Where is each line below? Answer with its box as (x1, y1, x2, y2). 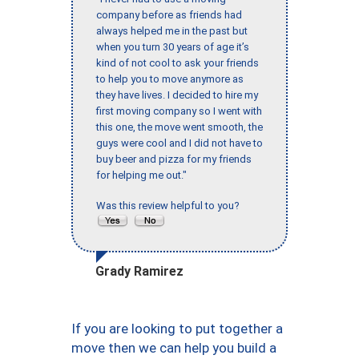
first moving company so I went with (96, 105, 262, 118)
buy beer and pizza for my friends (96, 153, 252, 166)
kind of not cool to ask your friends (96, 57, 259, 70)
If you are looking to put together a (71, 321, 283, 337)
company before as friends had (96, 9, 242, 22)
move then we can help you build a (71, 340, 276, 357)
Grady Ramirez (95, 264, 184, 280)
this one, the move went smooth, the (96, 121, 263, 134)
